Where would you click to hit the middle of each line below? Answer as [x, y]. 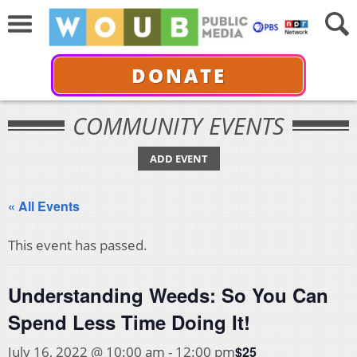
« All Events [44, 206]
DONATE [178, 75]
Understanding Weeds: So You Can [168, 295]
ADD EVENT [178, 159]
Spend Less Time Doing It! [129, 322]
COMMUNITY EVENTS [178, 126]
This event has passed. [78, 245]
